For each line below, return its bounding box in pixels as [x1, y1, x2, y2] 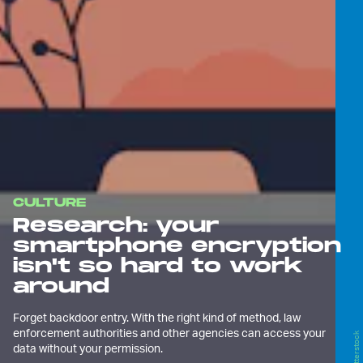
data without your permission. [13, 341, 163, 356]
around [13, 275, 109, 299]
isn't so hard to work [13, 254, 303, 279]
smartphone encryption [13, 234, 341, 258]
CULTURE [13, 195, 86, 211]
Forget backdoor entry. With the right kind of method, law [13, 310, 301, 325]
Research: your [13, 214, 219, 238]
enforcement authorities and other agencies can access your [13, 326, 326, 340]
